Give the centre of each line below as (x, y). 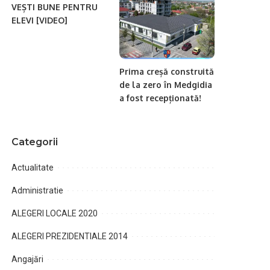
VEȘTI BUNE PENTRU (55, 7)
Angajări (28, 259)
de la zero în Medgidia (165, 85)
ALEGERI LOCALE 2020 (55, 214)
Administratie (38, 191)
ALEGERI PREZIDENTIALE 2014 (70, 237)
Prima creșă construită (166, 72)
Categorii (35, 142)
